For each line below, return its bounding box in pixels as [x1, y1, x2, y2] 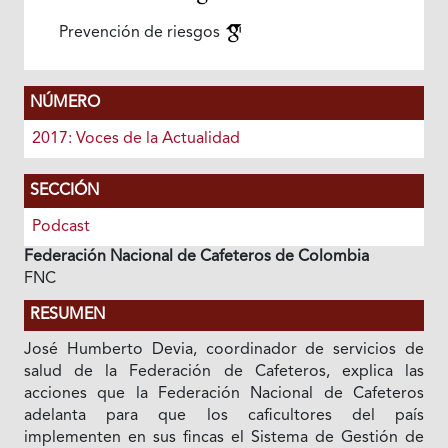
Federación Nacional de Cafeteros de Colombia [23, 249, 369, 265]
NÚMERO [29, 95, 100, 111]
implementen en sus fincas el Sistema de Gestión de [23, 430, 425, 446]
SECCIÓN [29, 183, 99, 199]
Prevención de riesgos [58, 25, 224, 41]
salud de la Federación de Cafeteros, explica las [23, 364, 425, 380]
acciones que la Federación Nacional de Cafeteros [23, 386, 425, 402]
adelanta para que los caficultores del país [23, 408, 425, 424]
